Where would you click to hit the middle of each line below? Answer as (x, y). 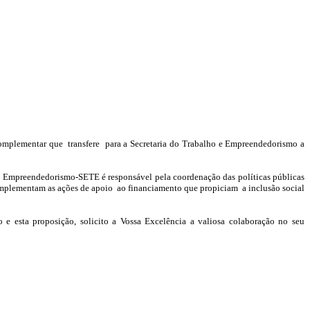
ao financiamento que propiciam (177, 188)
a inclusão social (273, 188)
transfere (84, 144)
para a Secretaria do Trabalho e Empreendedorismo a (205, 144)
